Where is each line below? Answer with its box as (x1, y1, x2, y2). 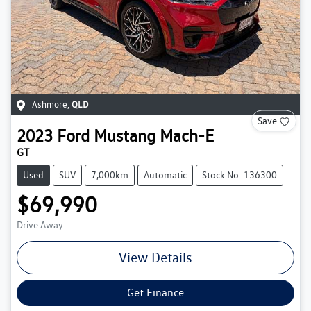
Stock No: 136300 (202, 169, 277, 181)
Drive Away (17, 219, 63, 231)
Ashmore (32, 99, 67, 110)
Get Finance (127, 286, 184, 300)
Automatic (144, 169, 187, 181)
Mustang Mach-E (94, 126, 214, 146)
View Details (119, 249, 192, 267)
